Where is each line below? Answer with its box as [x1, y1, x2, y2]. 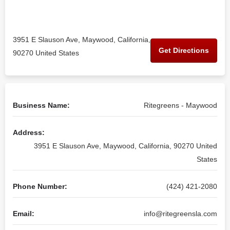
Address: [13, 128, 45, 137]
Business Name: [13, 101, 70, 109]
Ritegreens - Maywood [144, 101, 217, 109]
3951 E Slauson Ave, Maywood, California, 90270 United [34, 142, 217, 150]
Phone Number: [13, 182, 67, 190]
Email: [13, 209, 34, 218]
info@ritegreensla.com [144, 209, 217, 218]
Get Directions [159, 46, 209, 54]
